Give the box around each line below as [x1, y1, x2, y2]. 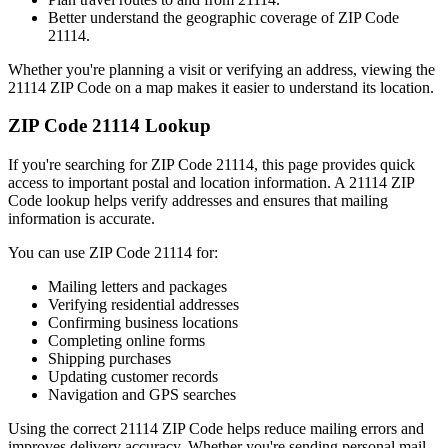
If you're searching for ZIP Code [8, 155, 216, 173]
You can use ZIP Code [8, 243, 154, 261]
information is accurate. [8, 209, 155, 227]
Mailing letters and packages [48, 277, 227, 295]
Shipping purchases [48, 349, 171, 367]
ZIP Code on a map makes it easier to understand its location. [46, 78, 434, 96]
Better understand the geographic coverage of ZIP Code [48, 8, 399, 26]
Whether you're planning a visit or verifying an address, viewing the [8, 60, 435, 78]
